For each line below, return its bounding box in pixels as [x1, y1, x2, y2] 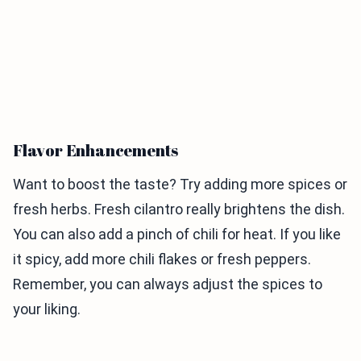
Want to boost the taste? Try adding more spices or [13, 176, 347, 193]
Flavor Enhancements [13, 139, 179, 162]
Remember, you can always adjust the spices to [13, 276, 322, 293]
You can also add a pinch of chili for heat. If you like [13, 226, 341, 243]
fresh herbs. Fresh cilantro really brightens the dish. [13, 201, 345, 218]
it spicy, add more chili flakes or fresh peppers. [13, 251, 311, 268]
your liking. [13, 301, 81, 318]
